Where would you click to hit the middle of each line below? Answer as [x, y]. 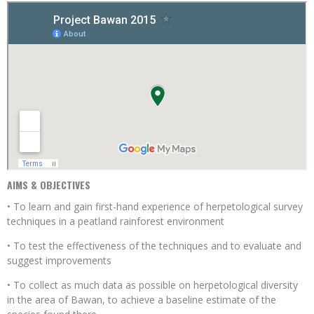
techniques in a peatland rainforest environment [116, 221]
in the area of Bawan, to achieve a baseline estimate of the [142, 300]
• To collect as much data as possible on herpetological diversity [152, 285]
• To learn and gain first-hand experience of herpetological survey [155, 207]
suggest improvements [59, 261]
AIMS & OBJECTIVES [49, 185]
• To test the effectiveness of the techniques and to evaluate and [154, 246]
